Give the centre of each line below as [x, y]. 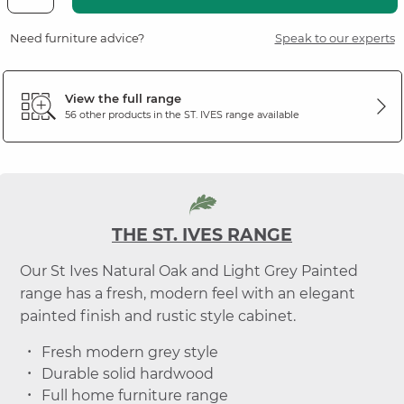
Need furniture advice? [77, 37]
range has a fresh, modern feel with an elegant [187, 293]
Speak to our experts [335, 37]
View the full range [123, 99]
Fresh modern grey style [129, 352]
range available [261, 115]
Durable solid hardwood [127, 373]
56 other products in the [124, 115]
